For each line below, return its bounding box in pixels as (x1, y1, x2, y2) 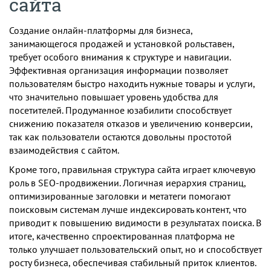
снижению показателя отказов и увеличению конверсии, (9, 117, 252, 129)
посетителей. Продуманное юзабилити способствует (9, 103, 232, 116)
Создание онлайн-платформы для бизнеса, (9, 24, 192, 36)
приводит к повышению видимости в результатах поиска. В (9, 216, 261, 229)
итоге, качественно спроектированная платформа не (9, 229, 235, 242)
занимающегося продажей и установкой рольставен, (9, 37, 234, 50)
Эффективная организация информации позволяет (9, 64, 228, 76)
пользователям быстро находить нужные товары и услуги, (9, 77, 255, 90)
